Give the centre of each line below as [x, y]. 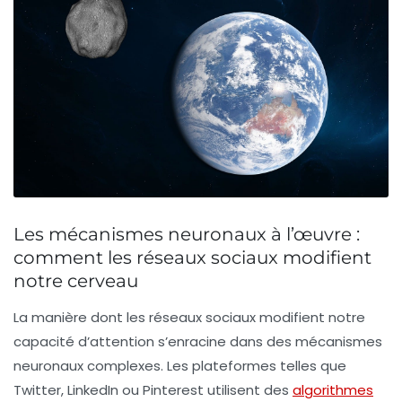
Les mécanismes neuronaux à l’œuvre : [187, 234]
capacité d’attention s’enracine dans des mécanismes [198, 341]
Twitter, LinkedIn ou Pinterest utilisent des [153, 389]
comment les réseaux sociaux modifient [192, 257]
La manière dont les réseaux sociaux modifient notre [189, 317]
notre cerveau [76, 280]
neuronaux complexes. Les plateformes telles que [180, 365]
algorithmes [333, 389]
